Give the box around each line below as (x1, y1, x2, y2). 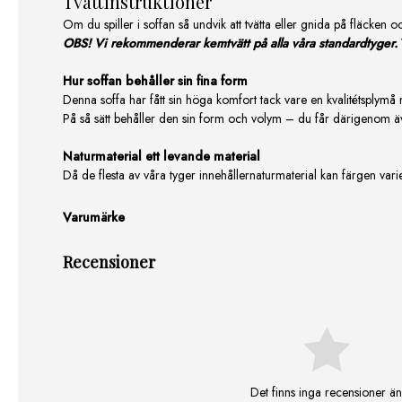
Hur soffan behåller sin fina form (63, 72, 248, 91)
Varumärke (63, 208, 125, 227)
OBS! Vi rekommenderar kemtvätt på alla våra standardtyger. (63, 34, 398, 53)
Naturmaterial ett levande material (63, 147, 260, 166)
